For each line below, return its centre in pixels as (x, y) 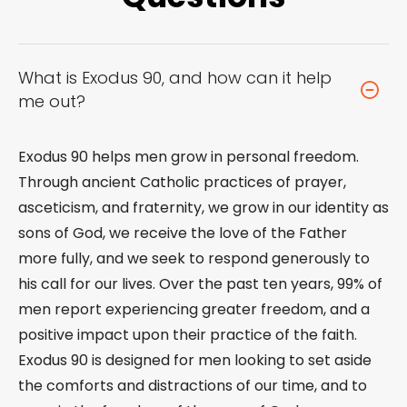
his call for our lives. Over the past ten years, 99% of (200, 283)
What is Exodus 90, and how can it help (175, 77)
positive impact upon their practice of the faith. (188, 334)
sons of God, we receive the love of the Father (183, 233)
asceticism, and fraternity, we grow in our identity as (203, 207)
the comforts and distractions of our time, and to (193, 385)
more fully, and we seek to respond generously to (194, 258)
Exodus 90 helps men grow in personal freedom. (189, 156)
